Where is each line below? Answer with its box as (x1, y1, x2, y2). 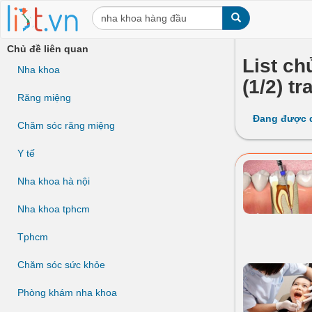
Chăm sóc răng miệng (17, 120, 115, 131)
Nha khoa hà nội (17, 175, 90, 187)
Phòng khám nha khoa (17, 287, 117, 298)
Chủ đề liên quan (7, 43, 88, 54)
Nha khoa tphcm (17, 203, 90, 214)
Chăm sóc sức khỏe (17, 259, 105, 270)
